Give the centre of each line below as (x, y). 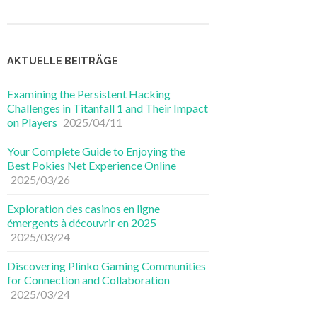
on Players (32, 122)
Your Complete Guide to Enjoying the (96, 151)
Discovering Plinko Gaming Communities (106, 266)
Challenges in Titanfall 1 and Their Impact (108, 108)
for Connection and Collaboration (88, 280)
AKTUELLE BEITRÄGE (63, 61)
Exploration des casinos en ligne (83, 209)
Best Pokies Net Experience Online (92, 166)
